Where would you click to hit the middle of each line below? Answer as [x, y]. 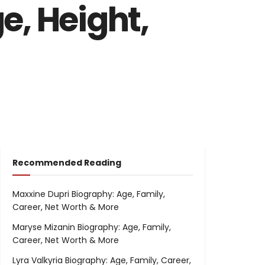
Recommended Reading [67, 163]
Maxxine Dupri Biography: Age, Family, [89, 194]
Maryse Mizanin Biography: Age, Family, [92, 227]
